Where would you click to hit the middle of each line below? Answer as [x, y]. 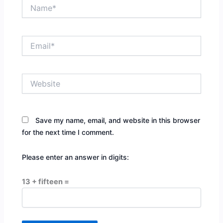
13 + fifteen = [46, 182]
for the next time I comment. [68, 132]
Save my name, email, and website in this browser [118, 120]
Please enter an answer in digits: [76, 157]
